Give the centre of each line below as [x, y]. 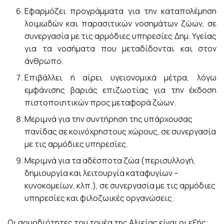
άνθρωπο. [44, 61]
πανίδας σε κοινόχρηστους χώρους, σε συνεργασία [120, 131]
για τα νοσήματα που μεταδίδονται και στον [120, 48]
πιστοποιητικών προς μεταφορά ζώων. [100, 102]
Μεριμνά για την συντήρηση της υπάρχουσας [109, 119]
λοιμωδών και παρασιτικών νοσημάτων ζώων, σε [120, 23]
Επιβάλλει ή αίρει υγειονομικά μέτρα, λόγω [120, 77]
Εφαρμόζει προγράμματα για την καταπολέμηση [120, 11]
